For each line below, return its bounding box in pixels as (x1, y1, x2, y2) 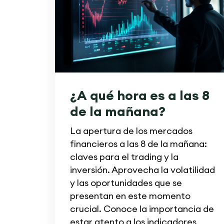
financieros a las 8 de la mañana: (69, 137, 207, 149)
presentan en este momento (69, 189, 190, 201)
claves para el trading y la (69, 150, 178, 162)
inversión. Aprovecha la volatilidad (69, 163, 215, 175)
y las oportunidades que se (69, 176, 182, 188)
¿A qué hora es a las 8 (69, 86, 209, 103)
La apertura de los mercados (69, 124, 192, 136)
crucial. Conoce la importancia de (69, 202, 214, 214)
